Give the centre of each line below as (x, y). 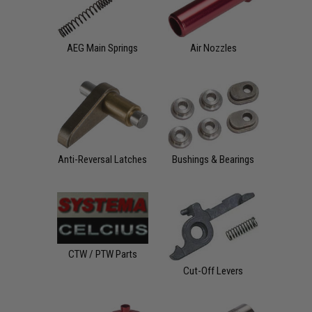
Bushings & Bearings (213, 159)
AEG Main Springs (103, 48)
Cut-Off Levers (213, 271)
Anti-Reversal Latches (103, 159)
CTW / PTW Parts (102, 255)
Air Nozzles (213, 48)
